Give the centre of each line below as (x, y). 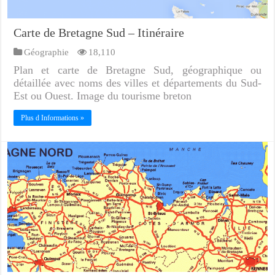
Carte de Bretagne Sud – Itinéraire (99, 33)
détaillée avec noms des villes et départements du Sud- (137, 83)
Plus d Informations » (53, 118)
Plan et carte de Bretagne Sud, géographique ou (137, 70)
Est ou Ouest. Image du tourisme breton (103, 96)
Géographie (47, 52)
